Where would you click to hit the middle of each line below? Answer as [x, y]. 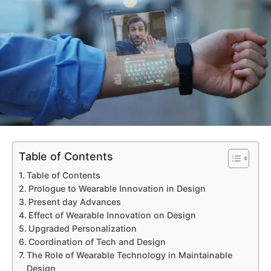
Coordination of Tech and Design [97, 242]
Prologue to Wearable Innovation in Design [117, 189]
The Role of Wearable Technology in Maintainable [129, 255]
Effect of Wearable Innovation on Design [112, 215]
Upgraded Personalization [82, 229]
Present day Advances [74, 202]
